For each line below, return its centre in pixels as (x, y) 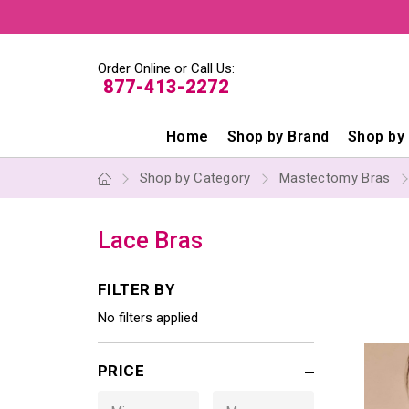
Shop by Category (195, 178)
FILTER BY (136, 289)
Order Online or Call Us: (166, 68)
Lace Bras (150, 240)
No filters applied (148, 318)
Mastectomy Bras (335, 178)
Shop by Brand (278, 136)
